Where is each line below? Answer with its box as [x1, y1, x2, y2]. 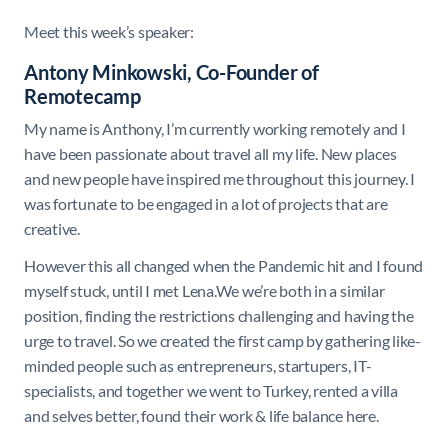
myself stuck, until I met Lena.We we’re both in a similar [24, 281, 385, 300]
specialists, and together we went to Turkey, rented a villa [24, 381, 398, 400]
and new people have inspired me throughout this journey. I [24, 169, 416, 188]
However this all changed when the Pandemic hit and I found [24, 256, 424, 275]
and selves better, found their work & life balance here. [24, 406, 379, 425]
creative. [24, 219, 80, 238]
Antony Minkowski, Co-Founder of [24, 60, 319, 84]
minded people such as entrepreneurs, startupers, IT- [24, 356, 372, 375]
